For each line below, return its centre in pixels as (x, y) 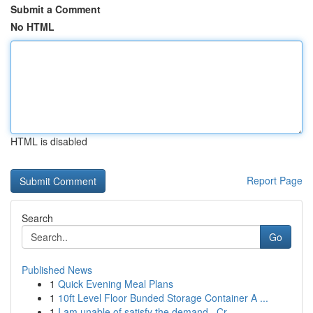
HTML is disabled (49, 141)
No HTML (32, 27)
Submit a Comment (56, 9)
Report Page (275, 180)
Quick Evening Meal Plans (116, 284)
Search (37, 218)
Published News (57, 270)
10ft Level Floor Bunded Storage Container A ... (163, 298)
